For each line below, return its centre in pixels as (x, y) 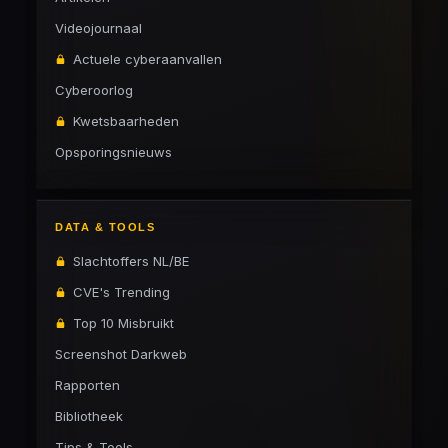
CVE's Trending (121, 292)
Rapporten (87, 385)
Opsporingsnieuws (113, 152)
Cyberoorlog (94, 90)
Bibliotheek (89, 416)
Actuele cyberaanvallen (147, 59)
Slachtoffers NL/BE (131, 261)
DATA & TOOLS (105, 227)
